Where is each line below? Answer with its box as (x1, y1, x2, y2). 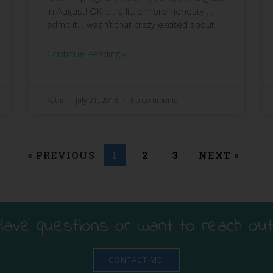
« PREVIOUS (27, 149, 95, 162)
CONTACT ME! (108, 254, 165, 266)
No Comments (130, 95, 178, 106)
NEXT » (198, 149, 239, 162)
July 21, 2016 (74, 95, 121, 106)
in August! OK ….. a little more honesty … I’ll (47, 5, 225, 18)
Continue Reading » (47, 48, 127, 60)
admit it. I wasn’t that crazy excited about (47, 18, 215, 31)
